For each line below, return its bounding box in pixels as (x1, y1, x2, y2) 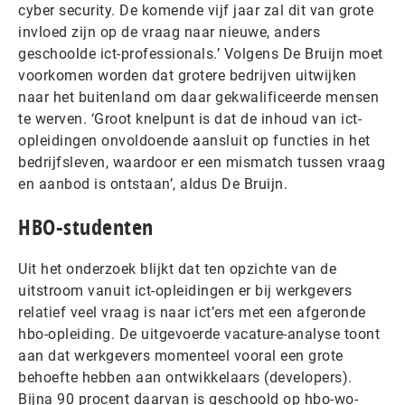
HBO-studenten (18, 212, 154, 241)
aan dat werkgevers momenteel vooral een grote (18, 347, 344, 364)
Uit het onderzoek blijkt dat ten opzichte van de (18, 260, 336, 278)
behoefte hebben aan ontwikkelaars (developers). (18, 369, 353, 386)
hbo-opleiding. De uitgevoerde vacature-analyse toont (18, 325, 380, 343)
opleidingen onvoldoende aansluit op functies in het (18, 132, 371, 149)
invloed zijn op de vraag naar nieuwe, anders (18, 24, 320, 41)
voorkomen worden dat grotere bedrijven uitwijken (18, 67, 356, 84)
